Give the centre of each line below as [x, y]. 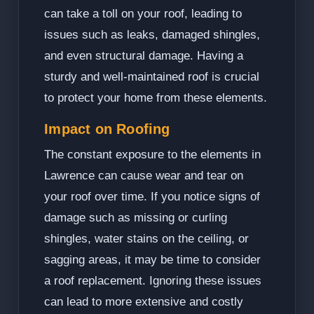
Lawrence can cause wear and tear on [144, 176]
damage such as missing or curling [136, 218]
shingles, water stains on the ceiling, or [147, 239]
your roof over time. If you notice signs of [152, 197]
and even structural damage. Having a [144, 56]
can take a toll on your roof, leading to [143, 14]
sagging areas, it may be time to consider [153, 260]
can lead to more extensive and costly [144, 302]
